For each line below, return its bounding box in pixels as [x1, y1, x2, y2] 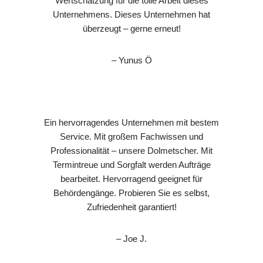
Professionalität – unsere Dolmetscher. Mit [50, 145, 213, 156]
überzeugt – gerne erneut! [82, 23, 181, 33]
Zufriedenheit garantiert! [86, 201, 177, 212]
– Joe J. [116, 233, 147, 244]
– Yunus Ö [111, 55, 152, 65]
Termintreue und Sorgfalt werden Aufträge [52, 159, 211, 170]
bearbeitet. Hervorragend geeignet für [60, 173, 203, 184]
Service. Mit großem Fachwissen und [60, 131, 203, 141]
